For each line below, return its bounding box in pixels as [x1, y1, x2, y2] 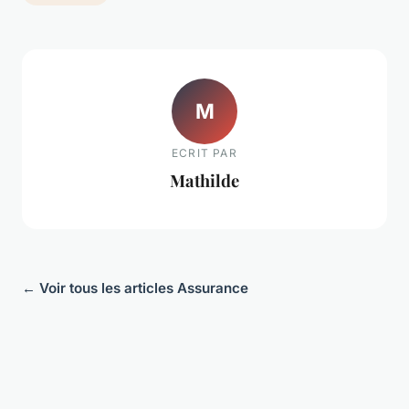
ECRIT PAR [172, 145, 237, 160]
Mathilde [170, 168, 239, 192]
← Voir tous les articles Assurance [22, 279, 248, 298]
